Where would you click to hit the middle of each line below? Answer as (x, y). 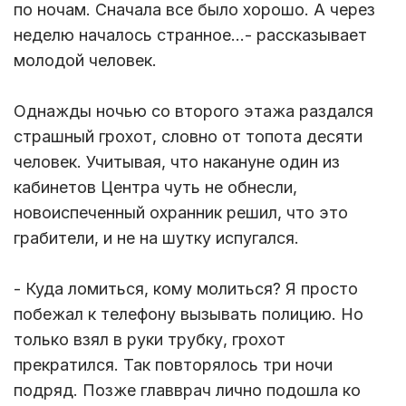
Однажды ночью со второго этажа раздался (193, 111)
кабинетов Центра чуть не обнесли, (155, 188)
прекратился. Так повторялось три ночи (173, 365)
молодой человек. (85, 61)
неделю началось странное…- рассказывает (190, 35)
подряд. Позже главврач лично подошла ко (187, 391)
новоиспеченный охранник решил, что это (181, 213)
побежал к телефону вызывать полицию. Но (188, 314)
